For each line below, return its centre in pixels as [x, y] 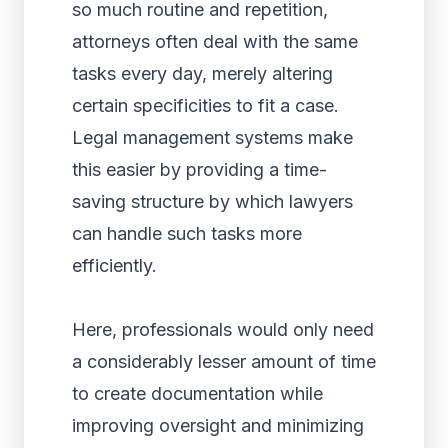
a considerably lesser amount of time [224, 361]
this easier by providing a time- [199, 169]
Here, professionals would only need [223, 329]
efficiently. [114, 265]
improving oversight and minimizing [218, 425]
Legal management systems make [212, 137]
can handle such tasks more [187, 233]
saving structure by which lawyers [212, 201]
